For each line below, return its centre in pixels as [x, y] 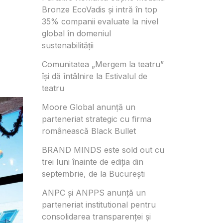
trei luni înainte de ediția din [92, 162]
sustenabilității [67, 45]
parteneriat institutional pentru [99, 204]
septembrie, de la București [93, 173]
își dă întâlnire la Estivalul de [94, 76]
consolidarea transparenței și [96, 216]
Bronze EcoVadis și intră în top [99, 9]
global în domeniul [76, 33]
